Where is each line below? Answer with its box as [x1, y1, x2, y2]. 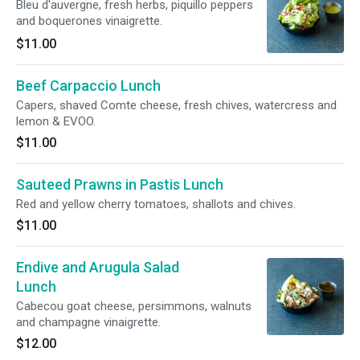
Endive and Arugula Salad [16, 259, 179, 276]
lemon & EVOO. [16, 114, 96, 129]
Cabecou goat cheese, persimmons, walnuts [16, 299, 252, 313]
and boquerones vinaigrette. [16, 14, 162, 28]
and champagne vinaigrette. [16, 315, 161, 329]
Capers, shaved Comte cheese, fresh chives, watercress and [16, 98, 337, 112]
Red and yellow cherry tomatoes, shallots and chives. [16, 197, 296, 211]
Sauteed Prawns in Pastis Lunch [16, 176, 223, 193]
